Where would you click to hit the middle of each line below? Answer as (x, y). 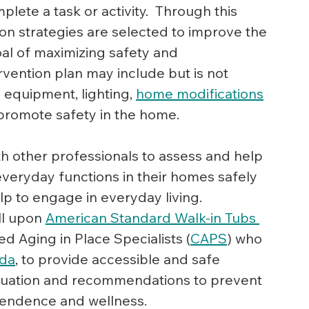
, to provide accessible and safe (119, 259)
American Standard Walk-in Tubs (152, 217)
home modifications (200, 93)
